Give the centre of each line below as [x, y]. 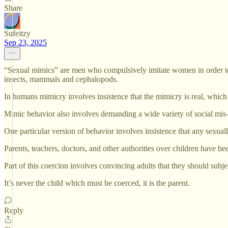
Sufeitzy [17, 33]
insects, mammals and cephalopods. [61, 79]
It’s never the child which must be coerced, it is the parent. [97, 183]
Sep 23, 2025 [25, 42]
